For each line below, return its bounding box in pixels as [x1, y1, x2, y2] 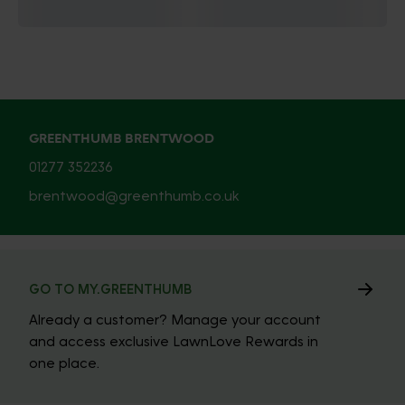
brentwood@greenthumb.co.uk [29, 187, 239, 204]
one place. [29, 354, 99, 372]
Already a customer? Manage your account [29, 311, 321, 328]
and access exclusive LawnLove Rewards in [29, 333, 318, 350]
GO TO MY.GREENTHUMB [29, 280, 192, 297]
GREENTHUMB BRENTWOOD [29, 129, 214, 146]
